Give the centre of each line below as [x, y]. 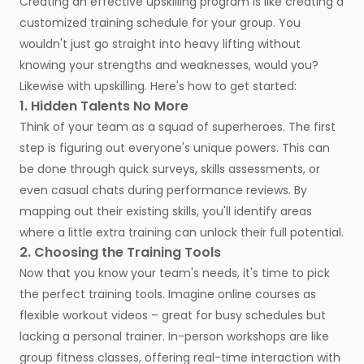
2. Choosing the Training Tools [122, 253]
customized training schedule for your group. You [160, 23]
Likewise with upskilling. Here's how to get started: [158, 87]
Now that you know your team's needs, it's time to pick [175, 273]
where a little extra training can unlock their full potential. [182, 233]
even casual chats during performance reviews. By [163, 191]
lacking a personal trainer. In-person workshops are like [174, 337]
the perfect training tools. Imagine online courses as [168, 295]
